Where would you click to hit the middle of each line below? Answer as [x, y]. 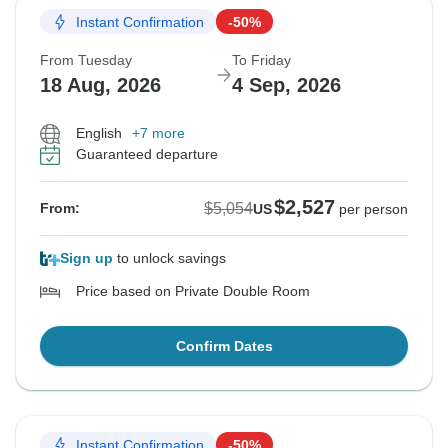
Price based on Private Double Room [193, 291]
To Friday [261, 60]
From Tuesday [86, 60]
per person [373, 209]
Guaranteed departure [147, 154]
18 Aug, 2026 [100, 85]
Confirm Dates [224, 346]
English [99, 133]
